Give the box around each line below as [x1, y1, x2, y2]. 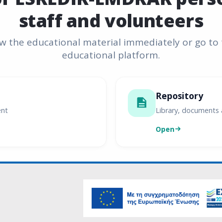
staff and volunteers [18, 8, 204, 33]
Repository [155, 90, 203, 102]
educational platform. [61, 49, 160, 62]
